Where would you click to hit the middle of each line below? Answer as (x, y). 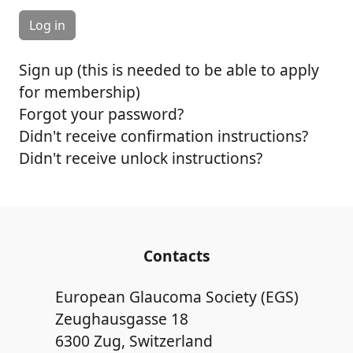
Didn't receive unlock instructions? (141, 158)
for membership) (80, 92)
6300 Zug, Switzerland (134, 341)
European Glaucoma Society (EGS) (176, 297)
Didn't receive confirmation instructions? (163, 136)
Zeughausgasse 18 (121, 319)
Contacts (176, 256)
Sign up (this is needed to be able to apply (169, 70)
